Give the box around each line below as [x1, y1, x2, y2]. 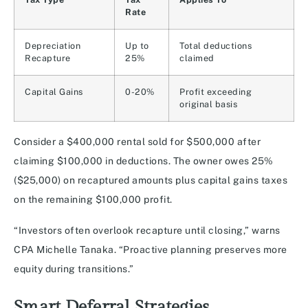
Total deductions [179, 41, 252, 52]
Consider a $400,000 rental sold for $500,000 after [14, 136, 261, 148]
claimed [179, 53, 214, 64]
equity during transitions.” [14, 263, 134, 275]
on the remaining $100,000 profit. [14, 194, 173, 206]
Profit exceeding [179, 87, 252, 98]
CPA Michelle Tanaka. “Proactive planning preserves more [14, 244, 287, 256]
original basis [179, 99, 237, 110]
